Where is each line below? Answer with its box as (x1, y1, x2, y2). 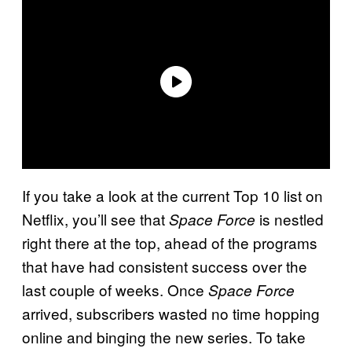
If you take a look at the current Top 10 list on (22, 184, 323, 206)
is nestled (255, 207, 324, 229)
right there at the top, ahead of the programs (22, 231, 317, 253)
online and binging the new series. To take (22, 325, 306, 347)
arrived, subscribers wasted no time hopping (22, 302, 320, 324)
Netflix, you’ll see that (22, 207, 169, 229)
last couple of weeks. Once (22, 278, 208, 300)
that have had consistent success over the (22, 255, 307, 277)
